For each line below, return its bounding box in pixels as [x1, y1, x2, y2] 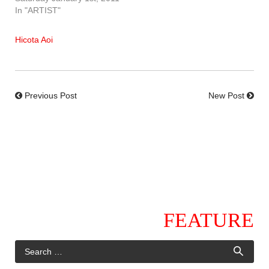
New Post [208, 91, 244, 101]
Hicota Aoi [15, 35, 53, 45]
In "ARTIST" [15, 5, 61, 16]
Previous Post [25, 91, 77, 101]
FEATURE [163, 209, 254, 232]
